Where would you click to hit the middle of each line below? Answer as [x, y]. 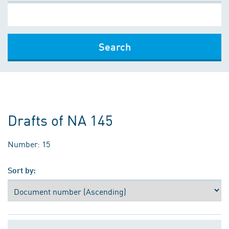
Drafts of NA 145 [61, 120]
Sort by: [22, 170]
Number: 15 [29, 144]
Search [114, 47]
